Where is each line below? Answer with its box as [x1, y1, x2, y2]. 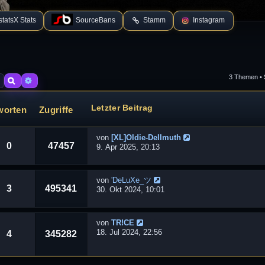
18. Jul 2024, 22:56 [96, 227, 162, 237]
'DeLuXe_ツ [111, 175, 151, 185]
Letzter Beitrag [91, 102, 153, 112]
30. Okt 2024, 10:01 [96, 185, 164, 194]
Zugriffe [39, 104, 73, 115]
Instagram [193, 16, 225, 25]
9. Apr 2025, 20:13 [96, 142, 160, 151]
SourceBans [76, 16, 116, 25]
